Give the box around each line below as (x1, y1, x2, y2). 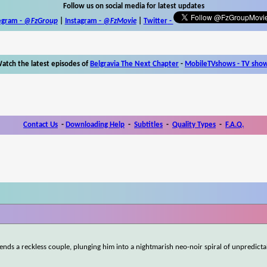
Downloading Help (66, 120, 125, 129)
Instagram (64, 17, 97, 25)
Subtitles (134, 120, 163, 129)
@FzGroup (23, 17, 58, 25)
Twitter (143, 17, 167, 25)
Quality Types (172, 120, 216, 129)
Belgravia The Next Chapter (90, 60, 179, 68)
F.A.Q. (225, 120, 244, 129)
